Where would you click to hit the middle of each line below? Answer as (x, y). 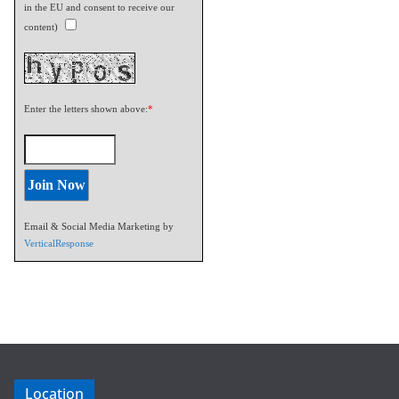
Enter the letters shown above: (86, 109)
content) (41, 27)
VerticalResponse (59, 244)
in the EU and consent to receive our (99, 8)
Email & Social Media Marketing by (99, 227)
